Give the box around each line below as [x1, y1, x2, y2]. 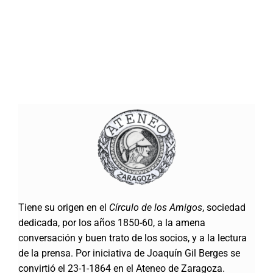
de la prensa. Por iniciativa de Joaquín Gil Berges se [18, 247, 240, 259]
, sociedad [202, 201, 246, 213]
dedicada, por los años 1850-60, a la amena [18, 216, 205, 229]
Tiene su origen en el [18, 201, 109, 213]
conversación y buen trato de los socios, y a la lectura [18, 232, 247, 244]
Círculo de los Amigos [108, 201, 202, 213]
